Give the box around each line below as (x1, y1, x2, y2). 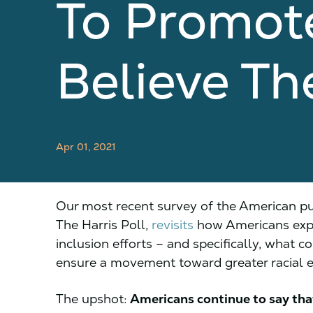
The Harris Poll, (56, 217, 152, 233)
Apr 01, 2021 (56, 140, 116, 153)
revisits (152, 217, 194, 233)
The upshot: (56, 291, 130, 307)
